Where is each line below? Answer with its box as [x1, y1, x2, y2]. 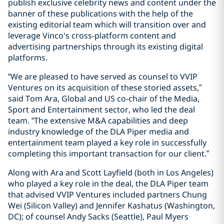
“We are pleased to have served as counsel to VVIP [8, 71, 197, 82]
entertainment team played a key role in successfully [8, 137, 206, 148]
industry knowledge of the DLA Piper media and [8, 126, 189, 137]
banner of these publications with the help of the [8, 8, 193, 19]
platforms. [8, 52, 47, 63]
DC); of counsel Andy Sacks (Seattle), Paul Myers [8, 211, 188, 222]
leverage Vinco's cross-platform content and [8, 30, 176, 41]
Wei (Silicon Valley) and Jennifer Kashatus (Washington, [8, 200, 215, 211]
